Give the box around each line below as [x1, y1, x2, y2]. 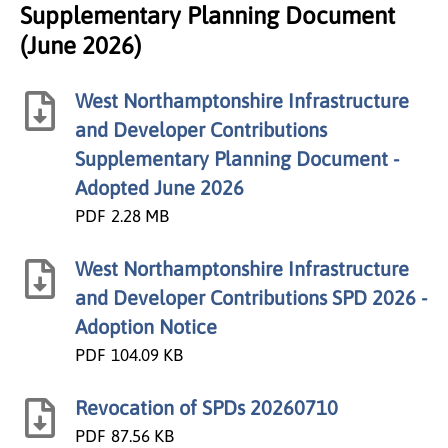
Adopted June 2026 [75, 175, 244, 199]
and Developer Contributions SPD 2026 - [75, 285, 427, 309]
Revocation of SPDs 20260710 [75, 395, 338, 419]
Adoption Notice [75, 314, 217, 338]
